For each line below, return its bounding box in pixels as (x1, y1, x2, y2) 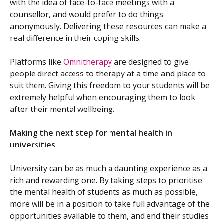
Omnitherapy (63, 56, 112, 68)
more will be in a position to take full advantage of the (10, 198, 210, 210)
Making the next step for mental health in (10, 127, 172, 139)
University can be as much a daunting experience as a (10, 163, 207, 174)
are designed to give (112, 56, 189, 68)
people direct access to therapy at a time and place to (10, 68, 206, 79)
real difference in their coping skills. (10, 33, 141, 44)
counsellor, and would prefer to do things (10, 9, 163, 20)
